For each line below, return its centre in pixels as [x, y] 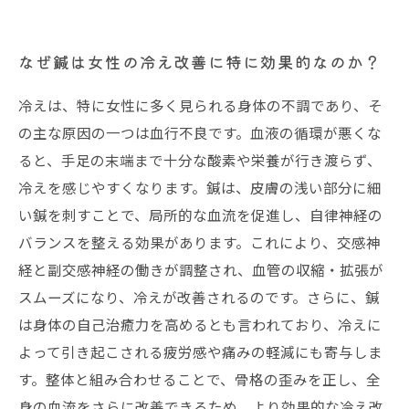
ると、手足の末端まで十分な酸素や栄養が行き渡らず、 [200, 160]
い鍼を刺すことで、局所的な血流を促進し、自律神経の [200, 215]
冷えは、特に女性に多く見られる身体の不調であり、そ [200, 105]
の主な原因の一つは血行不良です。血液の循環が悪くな [200, 132]
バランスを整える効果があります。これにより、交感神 [199, 242]
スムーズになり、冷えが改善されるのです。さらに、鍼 [199, 297]
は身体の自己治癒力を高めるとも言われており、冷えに [200, 324]
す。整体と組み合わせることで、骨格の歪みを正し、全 [199, 379]
